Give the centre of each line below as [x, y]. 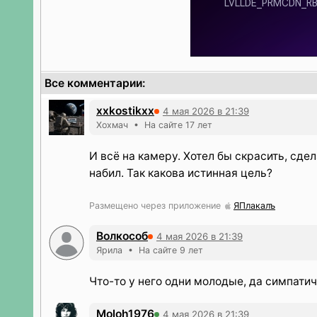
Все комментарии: [95, 83]
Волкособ [122, 236]
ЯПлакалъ [254, 206]
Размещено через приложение [156, 206]
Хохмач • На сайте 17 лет [154, 125]
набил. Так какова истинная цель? [181, 173]
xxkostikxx [125, 111]
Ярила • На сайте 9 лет [150, 250]
